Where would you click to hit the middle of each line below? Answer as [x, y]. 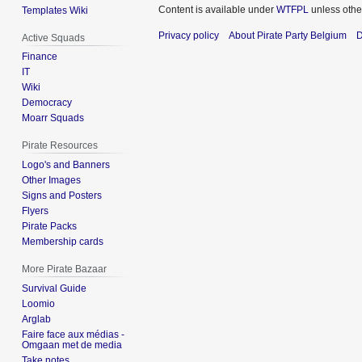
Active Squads [54, 38]
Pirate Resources [60, 146]
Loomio [39, 303]
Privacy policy [189, 35]
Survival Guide [55, 288]
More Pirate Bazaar [65, 269]
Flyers [36, 211]
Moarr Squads [53, 118]
